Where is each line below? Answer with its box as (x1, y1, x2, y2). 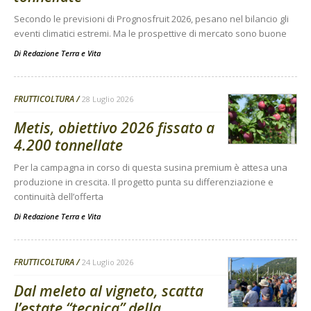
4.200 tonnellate (14, 135, 123, 155)
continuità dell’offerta (14, 190, 103, 203)
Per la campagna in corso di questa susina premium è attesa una (14, 161, 287, 174)
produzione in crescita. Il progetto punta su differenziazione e (14, 176, 274, 189)
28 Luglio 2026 (82, 94, 133, 105)
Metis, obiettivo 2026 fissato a (14, 118, 215, 138)
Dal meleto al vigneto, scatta (14, 281, 203, 301)
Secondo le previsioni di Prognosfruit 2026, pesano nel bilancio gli (14, 12, 289, 26)
